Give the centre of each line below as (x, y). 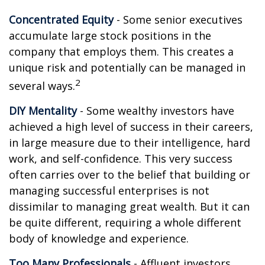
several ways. (42, 86)
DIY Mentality (43, 111)
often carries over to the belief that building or (130, 174)
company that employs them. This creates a (121, 51)
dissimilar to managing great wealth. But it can (129, 206)
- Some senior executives (178, 20)
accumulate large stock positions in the (110, 35)
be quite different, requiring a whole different (125, 222)
